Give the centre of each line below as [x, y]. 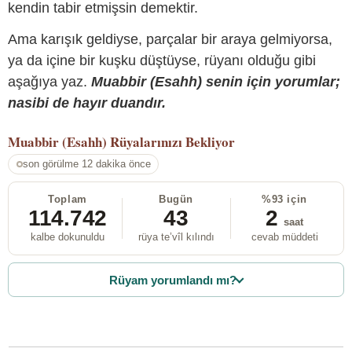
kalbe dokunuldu [68, 237]
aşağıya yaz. [49, 81]
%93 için [284, 200]
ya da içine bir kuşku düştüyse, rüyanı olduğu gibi [162, 60]
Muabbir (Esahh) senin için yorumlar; [216, 81]
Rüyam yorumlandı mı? [173, 280]
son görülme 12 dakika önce [86, 164]
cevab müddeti [284, 237]
